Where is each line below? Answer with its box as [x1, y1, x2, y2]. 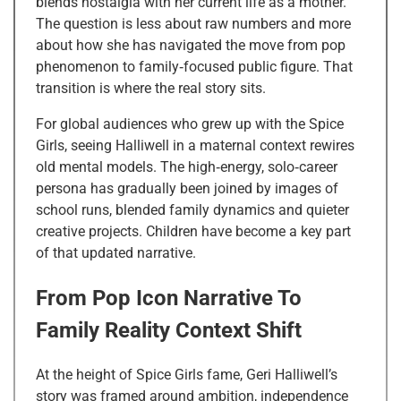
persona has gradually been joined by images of [36, 180, 338, 198]
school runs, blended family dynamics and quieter [36, 201, 349, 219]
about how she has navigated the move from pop [36, 37, 346, 55]
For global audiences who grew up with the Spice [36, 115, 344, 133]
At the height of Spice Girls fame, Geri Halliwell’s [36, 365, 337, 383]
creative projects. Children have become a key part [36, 223, 351, 241]
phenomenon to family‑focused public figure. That [36, 58, 353, 76]
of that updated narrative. [36, 244, 196, 262]
